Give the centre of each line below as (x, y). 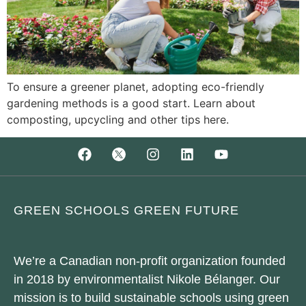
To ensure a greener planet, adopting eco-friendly (136, 86)
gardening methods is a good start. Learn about (131, 103)
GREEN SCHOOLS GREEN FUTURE (126, 211)
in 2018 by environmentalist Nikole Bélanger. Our (147, 280)
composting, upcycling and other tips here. (118, 119)
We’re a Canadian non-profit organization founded (150, 261)
